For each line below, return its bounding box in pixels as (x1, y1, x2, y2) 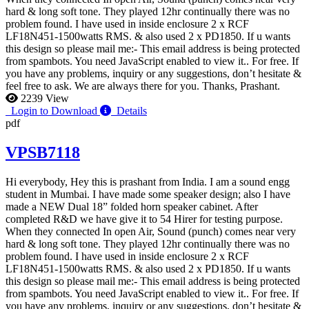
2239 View (18, 92, 69, 105)
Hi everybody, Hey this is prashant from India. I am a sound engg (6, 176, 290, 188)
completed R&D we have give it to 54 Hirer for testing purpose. (6, 213, 283, 226)
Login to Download (6, 105, 100, 117)
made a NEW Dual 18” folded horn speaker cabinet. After (6, 201, 258, 213)
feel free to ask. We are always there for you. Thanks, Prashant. (6, 80, 280, 92)
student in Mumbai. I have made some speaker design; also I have (6, 188, 290, 201)
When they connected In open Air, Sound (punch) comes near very (6, 226, 296, 238)
